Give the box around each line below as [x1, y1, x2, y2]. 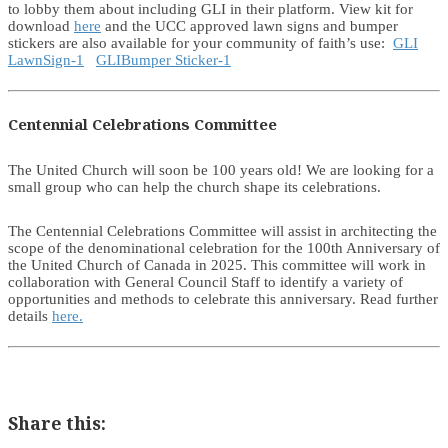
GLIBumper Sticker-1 [96, 51, 231, 68]
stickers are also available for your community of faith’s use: [8, 34, 393, 51]
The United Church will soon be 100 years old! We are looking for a [8, 161, 434, 178]
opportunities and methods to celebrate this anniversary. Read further [8, 290, 438, 307]
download [8, 17, 74, 34]
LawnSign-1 [8, 51, 84, 68]
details [8, 307, 52, 324]
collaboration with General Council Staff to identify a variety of [8, 273, 403, 290]
